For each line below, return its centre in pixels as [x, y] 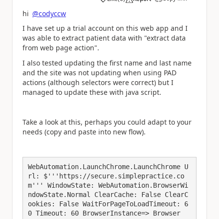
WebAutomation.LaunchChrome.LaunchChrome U [108, 166]
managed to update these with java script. [92, 92]
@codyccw [49, 13]
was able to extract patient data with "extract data [104, 38]
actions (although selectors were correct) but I [98, 82]
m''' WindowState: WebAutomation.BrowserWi [108, 185]
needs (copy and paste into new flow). [84, 131]
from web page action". [61, 48]
